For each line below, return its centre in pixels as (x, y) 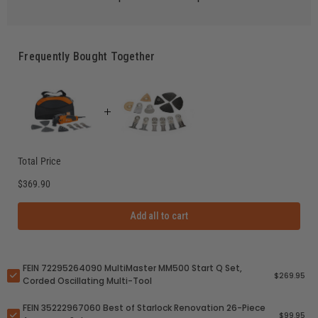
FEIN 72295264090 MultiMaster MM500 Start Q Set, (132, 268)
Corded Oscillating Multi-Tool (87, 281)
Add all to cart (159, 216)
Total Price (39, 161)
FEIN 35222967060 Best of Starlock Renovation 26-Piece (144, 308)
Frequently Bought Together (87, 57)
